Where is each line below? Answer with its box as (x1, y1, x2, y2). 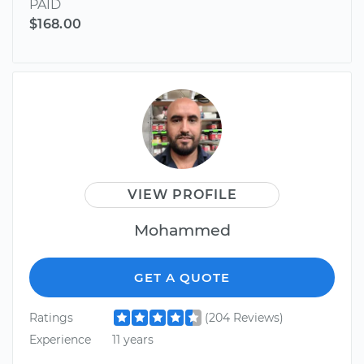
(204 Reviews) (204, 310, 284, 325)
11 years (111, 331, 154, 347)
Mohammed (133, 219, 231, 240)
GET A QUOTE (134, 269, 230, 285)
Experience (29, 331, 91, 347)
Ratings (29, 310, 73, 325)
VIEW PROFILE (127, 186, 237, 202)
